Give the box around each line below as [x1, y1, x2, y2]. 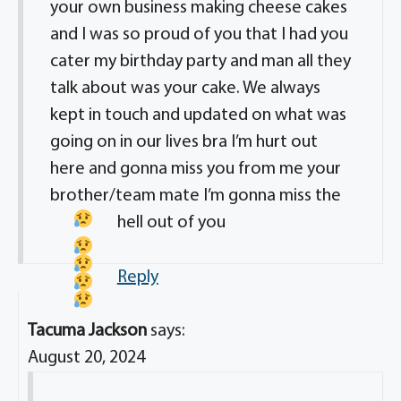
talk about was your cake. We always [50, 80, 320, 98]
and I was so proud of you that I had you [50, 26, 348, 44]
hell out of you [116, 214, 226, 232]
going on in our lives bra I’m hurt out [50, 133, 318, 151]
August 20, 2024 [28, 349, 145, 367]
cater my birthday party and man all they [50, 53, 351, 71]
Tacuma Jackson [28, 322, 147, 340]
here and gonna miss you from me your [50, 160, 341, 178]
